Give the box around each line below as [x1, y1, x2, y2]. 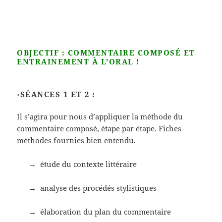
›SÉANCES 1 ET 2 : [17, 89, 96, 99]
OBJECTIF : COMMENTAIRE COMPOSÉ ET [17, 47, 195, 57]
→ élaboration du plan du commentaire [17, 206, 171, 217]
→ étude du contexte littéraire [17, 159, 137, 169]
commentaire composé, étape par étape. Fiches [17, 123, 182, 133]
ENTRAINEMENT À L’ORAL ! [17, 56, 140, 66]
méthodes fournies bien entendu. [17, 135, 136, 145]
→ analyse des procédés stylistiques [17, 182, 157, 193]
